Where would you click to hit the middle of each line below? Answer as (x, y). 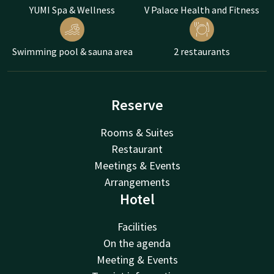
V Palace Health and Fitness (202, 10)
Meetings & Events (137, 166)
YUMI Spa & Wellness (72, 10)
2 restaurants (202, 52)
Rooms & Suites (137, 133)
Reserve (137, 105)
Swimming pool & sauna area (72, 52)
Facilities (137, 227)
